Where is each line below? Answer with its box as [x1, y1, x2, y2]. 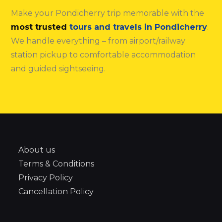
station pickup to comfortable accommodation [11, 50, 196, 60]
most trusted [11, 22, 67, 32]
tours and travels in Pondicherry [67, 22, 208, 32]
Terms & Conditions [18, 159, 95, 169]
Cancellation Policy [18, 187, 94, 197]
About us [18, 145, 55, 155]
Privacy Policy [18, 173, 73, 183]
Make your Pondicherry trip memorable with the [11, 8, 205, 18]
